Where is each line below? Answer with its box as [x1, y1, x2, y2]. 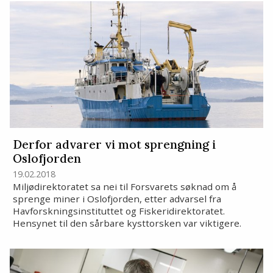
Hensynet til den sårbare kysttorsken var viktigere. [12, 216, 241, 229]
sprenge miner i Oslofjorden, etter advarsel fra [12, 192, 221, 205]
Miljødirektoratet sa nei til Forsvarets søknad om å [12, 180, 236, 193]
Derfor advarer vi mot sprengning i [12, 136, 216, 152]
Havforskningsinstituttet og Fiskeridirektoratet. [12, 204, 225, 217]
